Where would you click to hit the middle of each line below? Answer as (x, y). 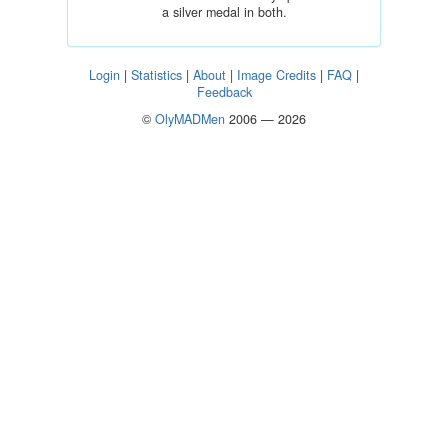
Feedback (224, 92)
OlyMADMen (190, 119)
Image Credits (276, 75)
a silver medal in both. (224, 12)
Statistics (156, 75)
